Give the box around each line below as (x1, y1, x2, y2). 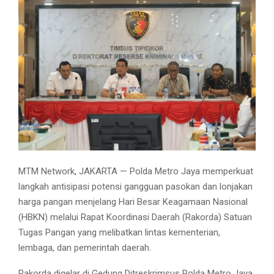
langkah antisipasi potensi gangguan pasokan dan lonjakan (18, 181, 253, 193)
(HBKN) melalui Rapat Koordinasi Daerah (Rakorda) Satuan (18, 212, 252, 223)
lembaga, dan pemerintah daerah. (18, 242, 151, 254)
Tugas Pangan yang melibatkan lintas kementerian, (18, 227, 220, 239)
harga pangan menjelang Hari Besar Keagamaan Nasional (18, 196, 248, 208)
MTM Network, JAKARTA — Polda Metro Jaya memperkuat (18, 166, 253, 177)
